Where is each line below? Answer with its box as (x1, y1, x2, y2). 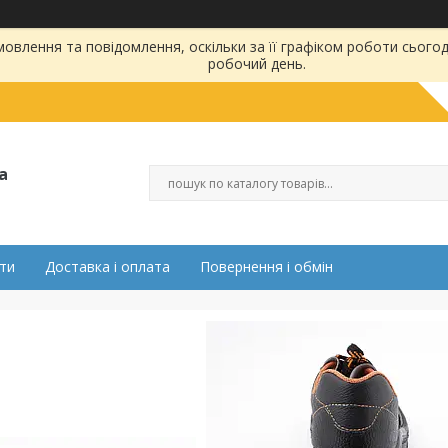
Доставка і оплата (45, 257, 170, 276)
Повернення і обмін (200, 257, 333, 276)
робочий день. (207, 54, 306, 73)
